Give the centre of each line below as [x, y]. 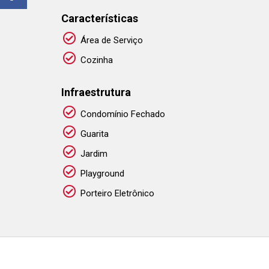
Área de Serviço [112, 40]
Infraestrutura [96, 92]
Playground [102, 174]
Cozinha [97, 60]
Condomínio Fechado [123, 114]
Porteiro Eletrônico [117, 193]
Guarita [95, 134]
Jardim [94, 154]
